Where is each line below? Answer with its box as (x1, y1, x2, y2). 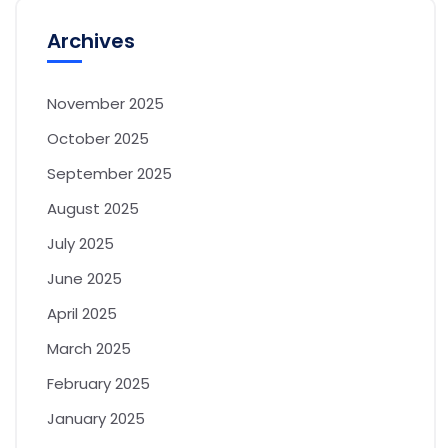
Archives (47, 27, 135, 56)
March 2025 (47, 338, 131, 360)
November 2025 (47, 93, 164, 115)
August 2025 (47, 198, 139, 220)
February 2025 (47, 373, 150, 395)
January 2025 (47, 408, 145, 430)
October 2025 (47, 128, 149, 150)
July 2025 (47, 233, 114, 255)
